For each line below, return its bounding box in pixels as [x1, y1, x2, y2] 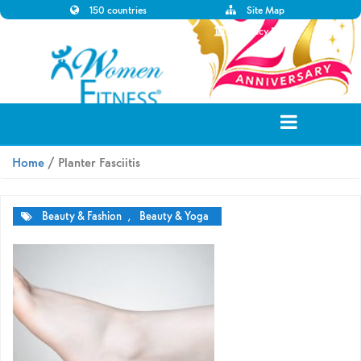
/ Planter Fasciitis [44, 154, 140, 170]
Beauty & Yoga [139, 210, 209, 223]
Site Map [247, 4, 285, 16]
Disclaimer [97, 25, 143, 37]
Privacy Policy [237, 25, 297, 37]
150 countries [89, 4, 147, 16]
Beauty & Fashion [42, 210, 122, 223]
